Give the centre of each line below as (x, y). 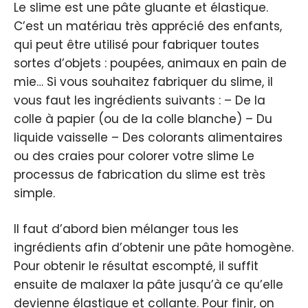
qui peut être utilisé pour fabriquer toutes (136, 44)
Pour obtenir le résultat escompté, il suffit (136, 266)
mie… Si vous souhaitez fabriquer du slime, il (143, 81)
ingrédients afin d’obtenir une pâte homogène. (154, 248)
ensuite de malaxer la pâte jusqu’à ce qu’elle (148, 285)
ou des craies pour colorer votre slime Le (134, 156)
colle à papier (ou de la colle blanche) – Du (143, 119)
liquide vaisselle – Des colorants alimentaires (148, 137)
